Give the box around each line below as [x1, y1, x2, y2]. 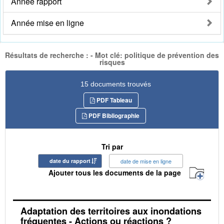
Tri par [101, 141, 123, 151]
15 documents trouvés [80, 79, 151, 88]
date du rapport [49, 156, 90, 164]
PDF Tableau [94, 95, 132, 104]
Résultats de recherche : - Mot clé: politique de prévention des [5, 50, 219, 60]
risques [99, 57, 125, 67]
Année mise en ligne [11, 17, 84, 29]
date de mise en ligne [120, 156, 171, 165]
